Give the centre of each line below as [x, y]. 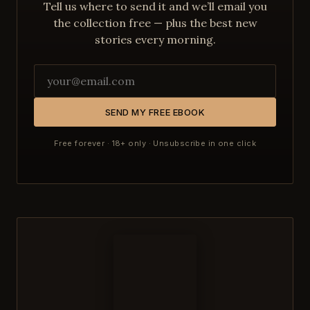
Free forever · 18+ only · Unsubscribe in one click [155, 143]
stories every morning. [155, 39]
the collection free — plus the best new [155, 22]
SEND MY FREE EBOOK [155, 112]
